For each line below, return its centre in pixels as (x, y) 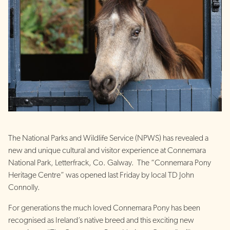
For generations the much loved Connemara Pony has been (104, 208)
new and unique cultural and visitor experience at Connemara (107, 151)
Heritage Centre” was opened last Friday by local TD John (101, 175)
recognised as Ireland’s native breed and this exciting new (101, 221)
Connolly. (24, 188)
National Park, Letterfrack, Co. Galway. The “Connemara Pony (110, 163)
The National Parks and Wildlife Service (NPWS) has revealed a (108, 138)
